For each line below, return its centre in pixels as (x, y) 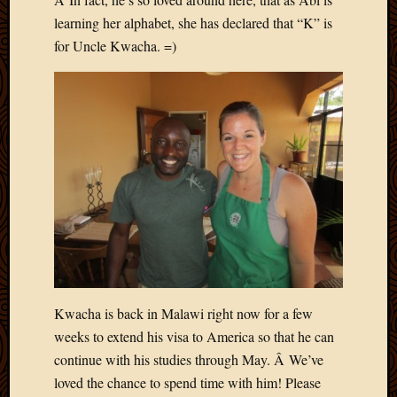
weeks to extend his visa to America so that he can (194, 337)
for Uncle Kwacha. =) (115, 46)
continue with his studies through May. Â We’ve (189, 360)
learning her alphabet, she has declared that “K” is (193, 23)
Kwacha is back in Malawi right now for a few (183, 314)
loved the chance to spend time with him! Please (187, 383)
